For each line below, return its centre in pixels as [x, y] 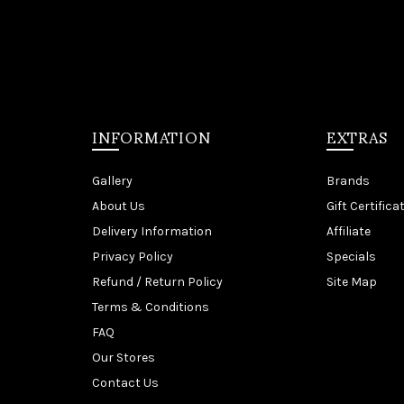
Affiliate [348, 231]
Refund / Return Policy [157, 281]
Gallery [112, 180]
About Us [119, 206]
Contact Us [125, 382]
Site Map [351, 281]
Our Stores [124, 357]
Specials [351, 256]
